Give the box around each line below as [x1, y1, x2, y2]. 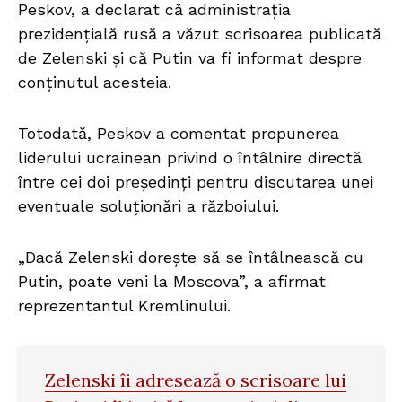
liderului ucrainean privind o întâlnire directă [18, 148, 362, 168]
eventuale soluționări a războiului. [18, 197, 279, 216]
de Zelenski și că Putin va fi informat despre [18, 48, 362, 68]
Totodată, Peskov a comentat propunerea [18, 124, 339, 144]
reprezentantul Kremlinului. [18, 296, 231, 316]
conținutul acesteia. [18, 73, 171, 92]
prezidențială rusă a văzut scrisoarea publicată [18, 24, 381, 44]
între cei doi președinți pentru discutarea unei [18, 172, 373, 192]
